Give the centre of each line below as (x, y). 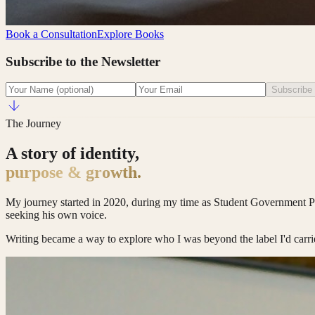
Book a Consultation (51, 34)
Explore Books (130, 34)
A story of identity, (72, 154)
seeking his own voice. (56, 215)
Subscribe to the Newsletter (83, 61)
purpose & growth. (73, 173)
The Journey (33, 124)
